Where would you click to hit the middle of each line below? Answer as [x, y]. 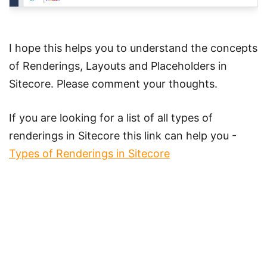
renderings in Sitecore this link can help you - [123, 135]
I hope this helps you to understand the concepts [133, 48]
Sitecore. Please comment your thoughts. [113, 83]
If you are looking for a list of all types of [111, 117]
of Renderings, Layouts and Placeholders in [118, 66]
